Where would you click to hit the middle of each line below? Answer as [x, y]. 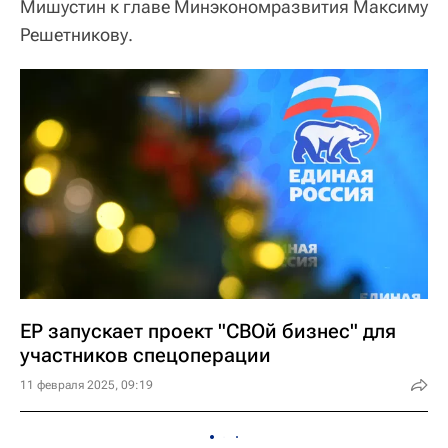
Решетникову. [76, 34]
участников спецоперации [145, 354]
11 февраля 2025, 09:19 [86, 384]
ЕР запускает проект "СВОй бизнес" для [208, 330]
